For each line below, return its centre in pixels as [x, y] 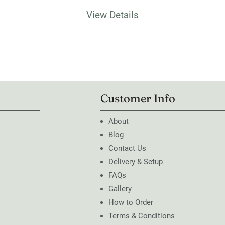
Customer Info [138, 99]
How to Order [131, 203]
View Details [113, 15]
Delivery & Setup [136, 162]
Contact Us [127, 148]
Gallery [120, 189]
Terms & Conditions [142, 216]
